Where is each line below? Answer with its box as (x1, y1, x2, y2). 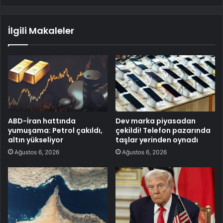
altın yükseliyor (8, 135, 63, 145)
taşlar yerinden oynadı (115, 135, 198, 145)
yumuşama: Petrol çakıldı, (8, 125, 103, 136)
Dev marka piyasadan (115, 116, 196, 126)
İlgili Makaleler (8, 24, 74, 37)
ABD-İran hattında (8, 116, 76, 126)
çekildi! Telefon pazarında (115, 125, 211, 136)
